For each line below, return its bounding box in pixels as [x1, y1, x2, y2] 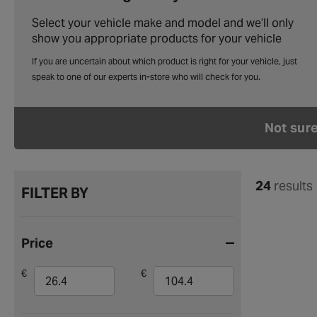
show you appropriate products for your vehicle [32, 30, 282, 46]
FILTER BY [21, 184, 88, 202]
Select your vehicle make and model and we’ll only [32, 15, 294, 30]
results [271, 177, 313, 194]
